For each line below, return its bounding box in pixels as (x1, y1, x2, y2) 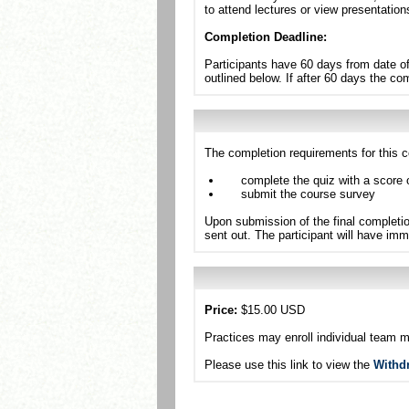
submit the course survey (241, 187, 375, 201)
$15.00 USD (237, 303, 305, 317)
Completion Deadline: (204, 30, 327, 44)
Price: (204, 303, 237, 317)
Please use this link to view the (204, 358, 373, 372)
